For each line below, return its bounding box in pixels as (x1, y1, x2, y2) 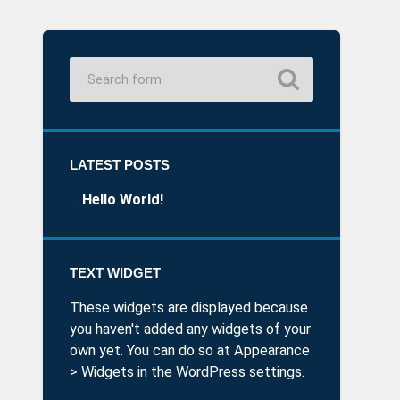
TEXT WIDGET (70, 266, 162, 281)
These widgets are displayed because (70, 299, 309, 317)
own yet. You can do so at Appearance (70, 342, 311, 360)
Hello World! (82, 191, 164, 209)
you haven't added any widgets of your (70, 321, 312, 338)
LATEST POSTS (70, 158, 171, 173)
